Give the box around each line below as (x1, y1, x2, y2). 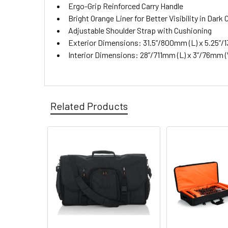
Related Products (50, 100, 128, 112)
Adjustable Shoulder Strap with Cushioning (68, 25, 212, 35)
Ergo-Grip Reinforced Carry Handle (68, 1, 183, 11)
